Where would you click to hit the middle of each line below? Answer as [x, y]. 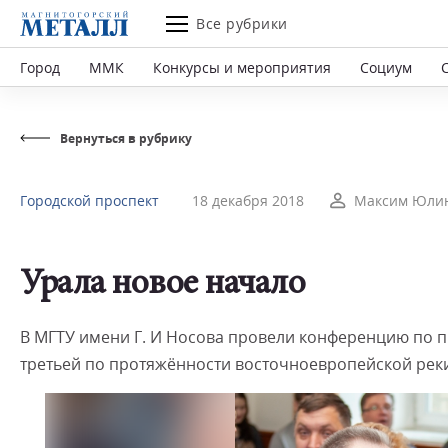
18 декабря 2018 [248, 200]
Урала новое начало [162, 285]
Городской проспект [89, 200]
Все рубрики [242, 23]
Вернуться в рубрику [126, 138]
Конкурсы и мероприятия [242, 67]
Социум [386, 67]
